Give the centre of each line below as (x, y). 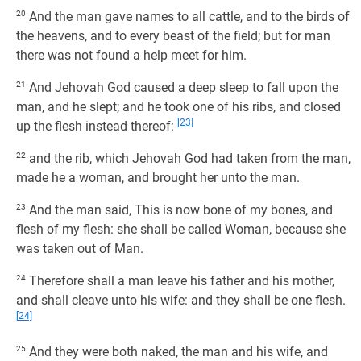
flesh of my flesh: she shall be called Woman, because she (181, 229)
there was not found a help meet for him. (131, 55)
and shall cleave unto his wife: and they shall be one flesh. (181, 300)
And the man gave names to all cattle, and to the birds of (188, 17)
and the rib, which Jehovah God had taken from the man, (188, 158)
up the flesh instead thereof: (97, 126)
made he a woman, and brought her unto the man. (158, 178)
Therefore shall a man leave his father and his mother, (180, 281)
